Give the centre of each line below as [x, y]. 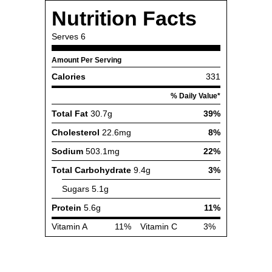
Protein [66, 208]
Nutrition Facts [124, 18]
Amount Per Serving [87, 60]
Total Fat [70, 114]
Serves [65, 36]
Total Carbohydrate [91, 170]
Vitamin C [159, 226]
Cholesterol [76, 132]
